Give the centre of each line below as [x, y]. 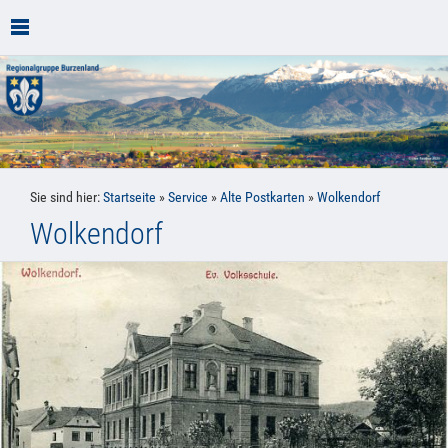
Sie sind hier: [66, 198]
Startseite [129, 198]
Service [188, 198]
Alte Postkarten [262, 198]
